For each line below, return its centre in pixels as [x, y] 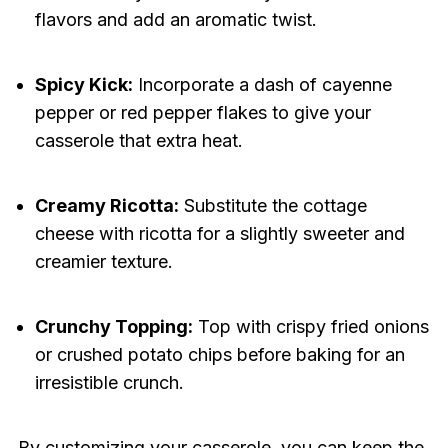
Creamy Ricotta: [106, 206]
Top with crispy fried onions [310, 327]
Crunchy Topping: [113, 327]
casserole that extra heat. [138, 141]
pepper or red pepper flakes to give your [202, 113]
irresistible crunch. [109, 383]
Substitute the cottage [272, 206]
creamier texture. [103, 262]
